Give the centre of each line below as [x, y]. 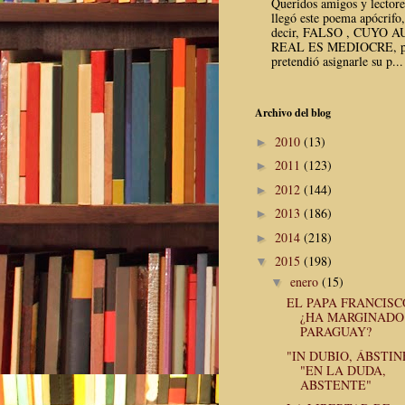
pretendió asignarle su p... [337, 61]
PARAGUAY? [335, 332]
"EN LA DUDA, [343, 370]
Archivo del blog [293, 113]
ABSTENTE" [335, 384]
